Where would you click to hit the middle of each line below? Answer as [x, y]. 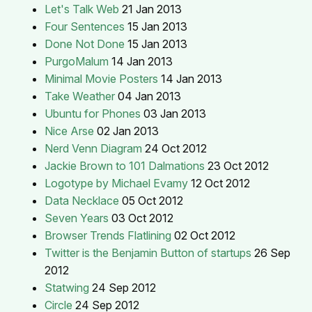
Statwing [67, 287]
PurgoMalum [77, 61]
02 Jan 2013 [128, 131]
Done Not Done [85, 44]
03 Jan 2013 [175, 113]
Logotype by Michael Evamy [116, 183]
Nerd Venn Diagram [93, 148]
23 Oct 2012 [238, 165]
